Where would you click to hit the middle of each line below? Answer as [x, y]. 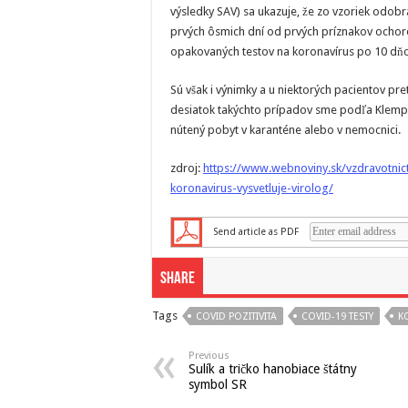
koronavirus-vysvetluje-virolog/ [252, 188]
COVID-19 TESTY [337, 316]
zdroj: [185, 168]
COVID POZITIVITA [236, 316]
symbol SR [218, 384]
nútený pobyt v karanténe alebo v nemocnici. [286, 130]
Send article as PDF [256, 231]
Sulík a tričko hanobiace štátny [273, 369]
